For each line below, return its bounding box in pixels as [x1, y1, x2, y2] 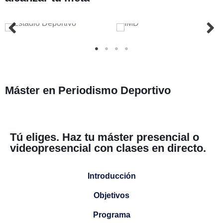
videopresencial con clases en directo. [10, 142, 206, 155]
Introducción [87, 172, 136, 181]
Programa [93, 211, 130, 220]
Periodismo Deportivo [58, 84, 171, 97]
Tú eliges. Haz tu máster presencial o [10, 131, 199, 144]
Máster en [5, 84, 55, 97]
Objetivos [94, 191, 129, 200]
